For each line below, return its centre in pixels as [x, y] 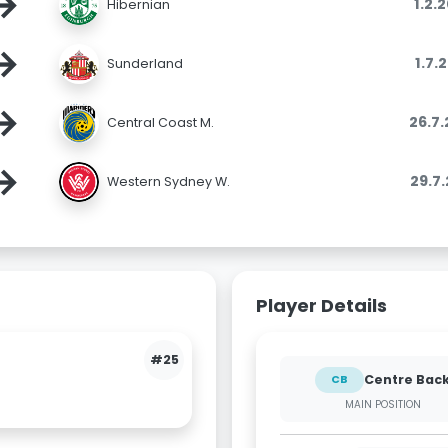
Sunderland [145, 63]
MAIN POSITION [382, 404]
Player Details [321, 306]
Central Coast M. [161, 122]
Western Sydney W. [169, 181]
